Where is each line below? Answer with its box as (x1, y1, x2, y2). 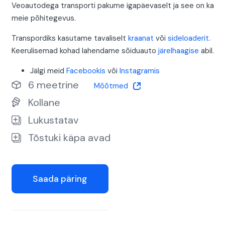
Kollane (28, 96, 60, 109)
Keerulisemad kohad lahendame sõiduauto (11, 46, 158, 56)
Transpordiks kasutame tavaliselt (11, 33, 128, 44)
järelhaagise (158, 46, 199, 56)
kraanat (128, 33, 154, 44)
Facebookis (66, 66, 105, 76)
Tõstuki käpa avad (28, 131, 110, 145)
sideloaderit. (167, 33, 210, 44)
